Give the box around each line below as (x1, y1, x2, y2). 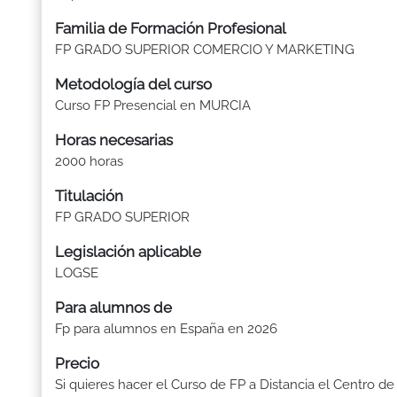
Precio (55, 354, 99, 372)
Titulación (55, 187, 123, 205)
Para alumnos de (55, 299, 172, 316)
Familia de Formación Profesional (55, 19, 286, 37)
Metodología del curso (55, 75, 212, 93)
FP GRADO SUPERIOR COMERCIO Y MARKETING (55, 42, 354, 58)
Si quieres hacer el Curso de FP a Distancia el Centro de (55, 377, 394, 393)
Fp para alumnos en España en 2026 (55, 321, 277, 337)
